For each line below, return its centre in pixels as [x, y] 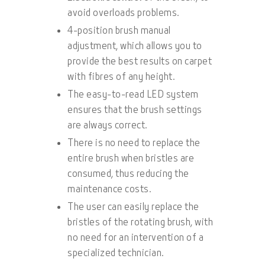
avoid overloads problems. [123, 14]
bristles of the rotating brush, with [140, 223]
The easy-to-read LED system [133, 95]
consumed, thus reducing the [128, 174]
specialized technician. [116, 254]
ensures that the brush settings [135, 111]
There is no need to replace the [134, 144]
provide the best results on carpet [140, 62]
